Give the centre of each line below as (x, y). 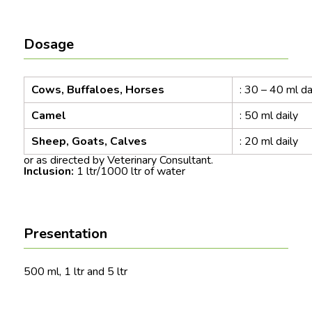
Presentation (65, 234)
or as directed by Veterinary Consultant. (118, 160)
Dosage (49, 44)
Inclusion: (49, 171)
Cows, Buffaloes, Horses (98, 90)
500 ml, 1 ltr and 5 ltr (76, 272)
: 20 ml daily (269, 141)
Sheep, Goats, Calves (89, 141)
